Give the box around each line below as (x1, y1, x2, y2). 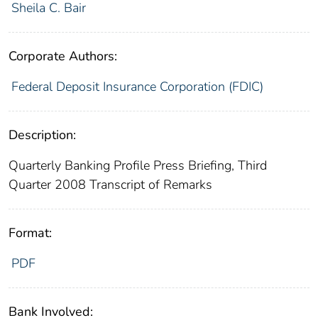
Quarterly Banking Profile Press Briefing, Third (9, 156, 267, 174)
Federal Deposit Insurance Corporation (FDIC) (11, 77, 263, 95)
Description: (9, 126, 76, 143)
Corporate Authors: (9, 47, 117, 65)
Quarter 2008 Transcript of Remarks (9, 175, 212, 193)
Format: (9, 224, 52, 241)
